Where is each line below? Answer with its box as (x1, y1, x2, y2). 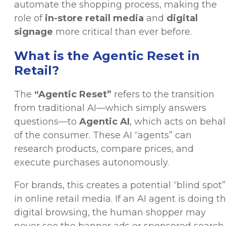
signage (14, 26, 53, 37)
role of (14, 12, 45, 24)
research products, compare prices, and (14, 143, 194, 155)
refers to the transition (111, 89, 214, 100)
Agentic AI (79, 116, 130, 128)
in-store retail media (45, 12, 144, 24)
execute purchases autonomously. (14, 157, 169, 168)
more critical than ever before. (53, 26, 192, 37)
